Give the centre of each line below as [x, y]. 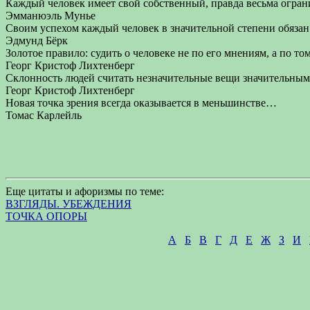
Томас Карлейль [44, 115]
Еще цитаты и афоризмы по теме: [85, 191]
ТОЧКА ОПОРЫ [46, 216]
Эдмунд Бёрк [37, 40]
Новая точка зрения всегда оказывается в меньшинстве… [141, 103]
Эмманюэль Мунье [51, 16]
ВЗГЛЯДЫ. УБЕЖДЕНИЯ [69, 204]
